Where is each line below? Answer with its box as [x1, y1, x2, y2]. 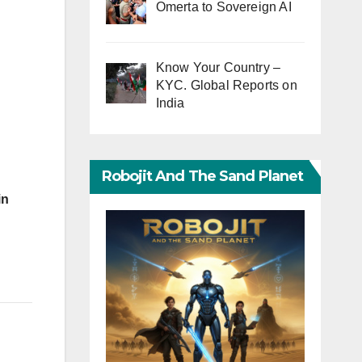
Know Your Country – [155, 61, 281, 75]
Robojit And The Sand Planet [101, 167, 304, 186]
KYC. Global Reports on [155, 78, 297, 93]
